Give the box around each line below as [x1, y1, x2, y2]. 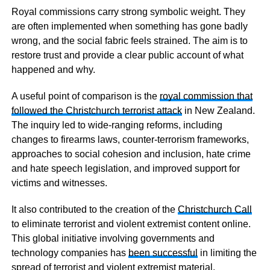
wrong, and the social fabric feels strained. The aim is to [11, 36, 248, 46]
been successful [128, 248, 198, 258]
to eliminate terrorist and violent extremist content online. [11, 219, 251, 229]
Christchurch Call [177, 204, 252, 215]
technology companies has [11, 248, 128, 258]
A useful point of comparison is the [11, 91, 160, 101]
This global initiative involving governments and [11, 233, 215, 243]
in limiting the [197, 248, 257, 258]
